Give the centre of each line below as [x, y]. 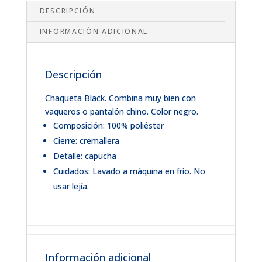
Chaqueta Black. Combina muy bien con [120, 98]
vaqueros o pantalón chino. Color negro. [121, 111]
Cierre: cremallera [86, 141]
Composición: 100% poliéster [108, 125]
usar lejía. [71, 186]
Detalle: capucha [85, 156]
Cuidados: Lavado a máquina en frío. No [129, 171]
